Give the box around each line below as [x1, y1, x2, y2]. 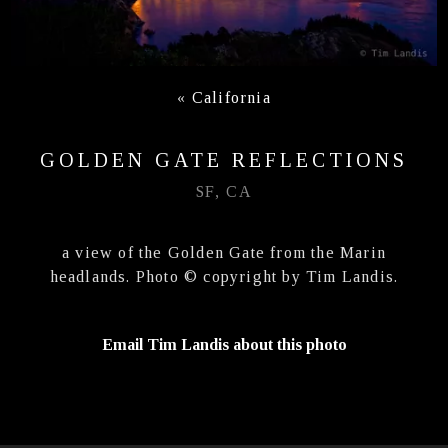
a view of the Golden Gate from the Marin [61, 243, 386, 261]
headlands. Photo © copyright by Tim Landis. [49, 267, 399, 285]
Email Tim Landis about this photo [101, 335, 347, 353]
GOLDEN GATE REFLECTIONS [40, 148, 408, 171]
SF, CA [195, 182, 253, 200]
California [191, 88, 271, 106]
